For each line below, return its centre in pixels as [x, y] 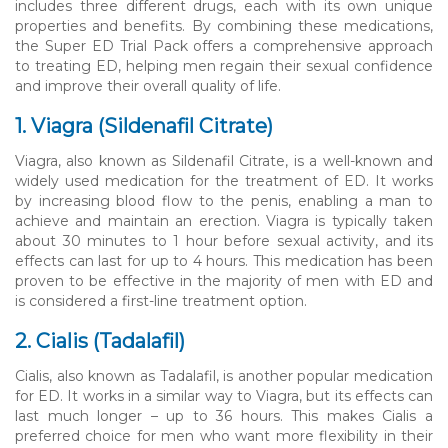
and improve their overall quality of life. [148, 85]
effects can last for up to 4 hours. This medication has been [224, 260]
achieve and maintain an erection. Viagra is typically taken [224, 220]
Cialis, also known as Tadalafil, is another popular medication [224, 375]
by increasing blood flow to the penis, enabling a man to [224, 200]
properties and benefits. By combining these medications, [224, 25]
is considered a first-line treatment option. [161, 300]
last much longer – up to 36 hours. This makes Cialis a [224, 415]
